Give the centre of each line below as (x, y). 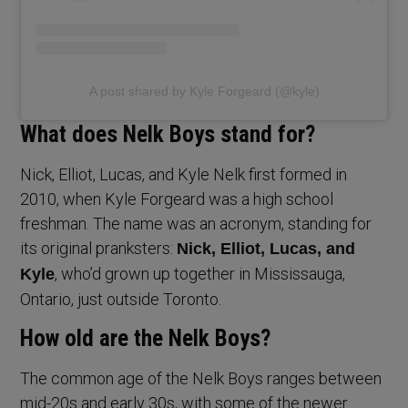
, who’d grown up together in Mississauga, (200, 274)
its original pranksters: (99, 249)
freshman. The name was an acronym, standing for (196, 224)
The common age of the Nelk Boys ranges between (201, 379)
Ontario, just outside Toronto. (121, 300)
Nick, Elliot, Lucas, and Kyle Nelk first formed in (184, 175)
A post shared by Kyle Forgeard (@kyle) (204, 92)
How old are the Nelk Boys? (146, 339)
